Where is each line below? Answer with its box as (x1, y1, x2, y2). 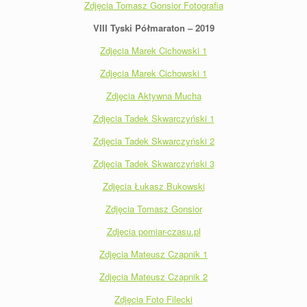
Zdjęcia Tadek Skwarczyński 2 (93, 134, 214, 147)
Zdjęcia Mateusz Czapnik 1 (99, 247, 208, 260)
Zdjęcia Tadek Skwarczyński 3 (93, 156, 214, 170)
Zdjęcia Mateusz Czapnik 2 (99, 269, 208, 283)
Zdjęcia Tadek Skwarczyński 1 (93, 111, 214, 125)
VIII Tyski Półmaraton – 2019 (93, 21, 214, 34)
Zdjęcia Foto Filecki (114, 292, 193, 306)
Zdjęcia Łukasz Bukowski (102, 179, 205, 193)
